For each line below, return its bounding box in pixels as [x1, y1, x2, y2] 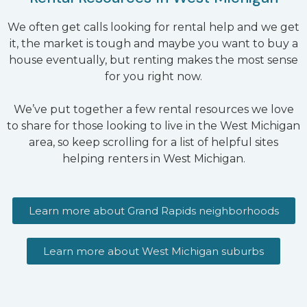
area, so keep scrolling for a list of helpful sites [29, 135, 278, 149]
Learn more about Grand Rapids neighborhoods [28, 204, 279, 217]
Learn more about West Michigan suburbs [43, 244, 264, 258]
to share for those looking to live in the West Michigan [7, 119, 300, 132]
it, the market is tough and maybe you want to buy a [9, 36, 298, 50]
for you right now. [105, 69, 202, 83]
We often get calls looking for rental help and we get [8, 20, 299, 34]
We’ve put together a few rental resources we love [13, 102, 294, 116]
